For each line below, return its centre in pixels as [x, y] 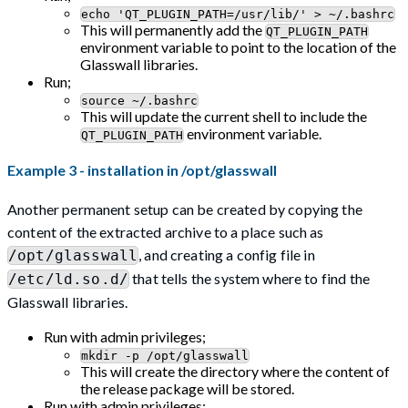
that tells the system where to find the [249, 279]
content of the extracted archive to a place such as [166, 232]
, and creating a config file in [227, 255]
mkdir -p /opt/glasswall [165, 356]
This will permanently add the [173, 29]
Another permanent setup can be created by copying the [185, 209]
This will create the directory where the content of [235, 372]
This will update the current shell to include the [224, 116]
